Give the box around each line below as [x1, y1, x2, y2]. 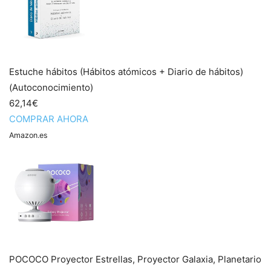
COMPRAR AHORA [9, 113, 88, 125]
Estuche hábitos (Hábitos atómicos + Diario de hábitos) [9, 66, 243, 77]
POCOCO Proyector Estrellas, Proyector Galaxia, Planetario [9, 253, 261, 265]
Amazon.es [9, 131, 48, 140]
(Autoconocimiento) [9, 82, 93, 93]
